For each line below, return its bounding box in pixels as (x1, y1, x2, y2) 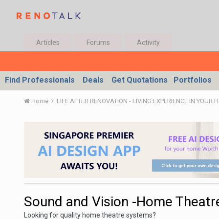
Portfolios (174, 75, 212, 85)
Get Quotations (111, 75, 168, 85)
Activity (136, 39, 160, 46)
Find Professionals (5, 75, 75, 85)
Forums (86, 39, 110, 46)
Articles (36, 39, 60, 46)
